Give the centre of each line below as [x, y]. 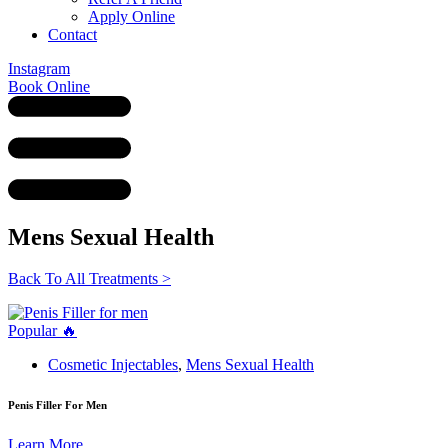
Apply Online [131, 16]
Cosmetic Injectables [113, 365]
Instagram [39, 68]
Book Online [49, 86]
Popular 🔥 [42, 331]
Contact [72, 34]
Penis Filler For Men [57, 405]
